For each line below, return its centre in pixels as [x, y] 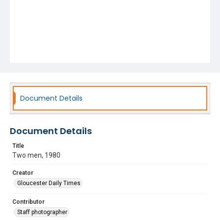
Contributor [28, 202]
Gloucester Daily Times [49, 183]
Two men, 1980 [36, 155]
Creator [23, 173]
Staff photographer [42, 212]
